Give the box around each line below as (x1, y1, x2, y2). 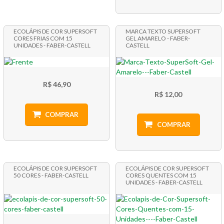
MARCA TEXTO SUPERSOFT (125, 27, 200, 35)
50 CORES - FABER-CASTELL (13, 171, 89, 179)
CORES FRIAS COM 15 (13, 34, 73, 42)
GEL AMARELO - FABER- (125, 34, 190, 42)
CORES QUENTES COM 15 (125, 171, 196, 179)
